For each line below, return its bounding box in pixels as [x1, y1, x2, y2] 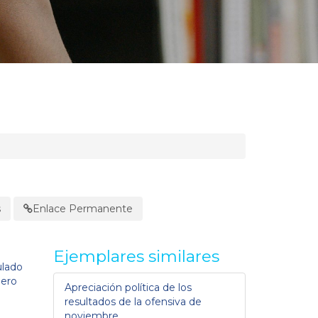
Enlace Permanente [33, 202, 133, 215]
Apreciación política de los [65, 280, 192, 294]
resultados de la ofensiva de [65, 295, 202, 308]
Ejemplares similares [53, 246, 219, 266]
